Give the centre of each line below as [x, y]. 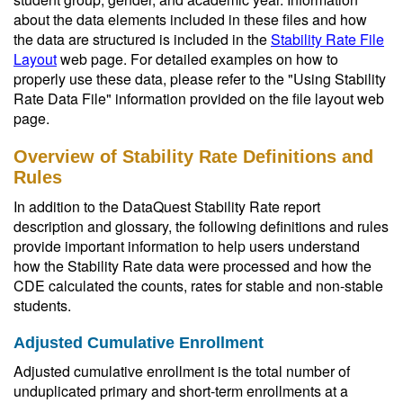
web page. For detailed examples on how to [197, 59]
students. [42, 305]
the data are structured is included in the [142, 39]
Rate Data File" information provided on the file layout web [199, 99]
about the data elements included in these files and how [190, 19]
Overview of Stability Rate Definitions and [193, 157]
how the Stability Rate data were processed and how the [193, 266]
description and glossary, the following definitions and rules [201, 226]
